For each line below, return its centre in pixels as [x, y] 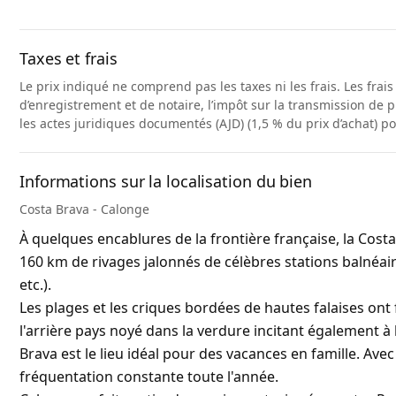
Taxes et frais [69, 59]
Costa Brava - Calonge [84, 209]
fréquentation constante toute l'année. [149, 377]
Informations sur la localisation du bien [166, 182]
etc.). [35, 285]
